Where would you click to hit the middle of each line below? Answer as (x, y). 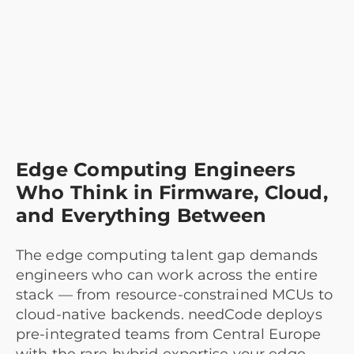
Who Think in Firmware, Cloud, (172, 192)
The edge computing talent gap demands (167, 255)
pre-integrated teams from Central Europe (168, 334)
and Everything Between (141, 215)
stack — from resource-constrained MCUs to (174, 295)
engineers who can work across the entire (167, 275)
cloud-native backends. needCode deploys (169, 314)
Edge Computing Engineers (156, 169)
